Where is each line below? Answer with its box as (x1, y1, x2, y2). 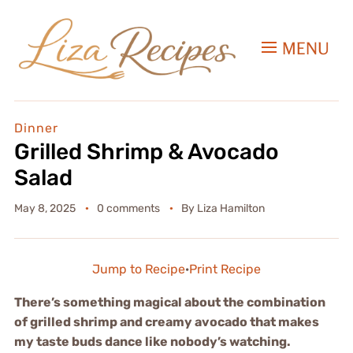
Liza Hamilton (196, 202, 265, 216)
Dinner (13, 121, 58, 136)
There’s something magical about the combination (13, 295, 325, 310)
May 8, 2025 (13, 202, 76, 216)
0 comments (96, 202, 160, 216)
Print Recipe (189, 262, 261, 277)
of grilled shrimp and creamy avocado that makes (13, 314, 319, 330)
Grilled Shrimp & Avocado (13, 139, 279, 165)
